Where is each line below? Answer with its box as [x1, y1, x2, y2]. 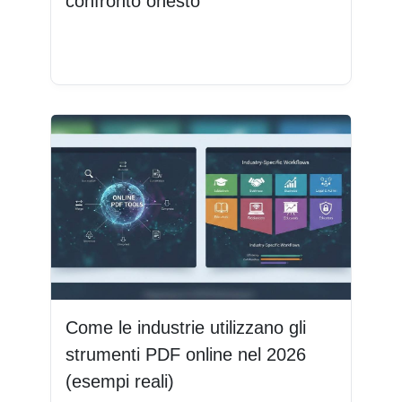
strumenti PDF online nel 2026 [66, 344, 306, 364]
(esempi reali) [66, 371, 174, 391]
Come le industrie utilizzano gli [66, 317, 306, 337]
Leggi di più [77, 44, 157, 60]
